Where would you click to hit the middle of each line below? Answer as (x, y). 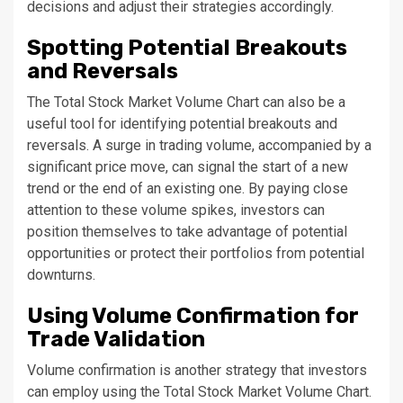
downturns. (61, 275)
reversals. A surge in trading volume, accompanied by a (199, 145)
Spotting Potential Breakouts (187, 48)
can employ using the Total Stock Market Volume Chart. (199, 392)
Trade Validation (116, 339)
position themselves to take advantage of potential (187, 232)
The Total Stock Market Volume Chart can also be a (186, 102)
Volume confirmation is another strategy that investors (197, 370)
